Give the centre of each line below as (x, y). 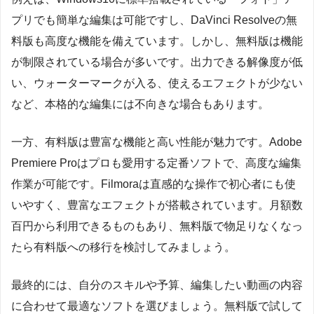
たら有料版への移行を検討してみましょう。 (123, 247)
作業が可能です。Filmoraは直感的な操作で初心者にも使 (153, 184)
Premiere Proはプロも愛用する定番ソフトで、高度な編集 (156, 163)
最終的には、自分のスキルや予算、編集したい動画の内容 (157, 285)
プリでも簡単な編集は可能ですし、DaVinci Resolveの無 (154, 20)
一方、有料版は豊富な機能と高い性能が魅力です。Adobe (157, 142)
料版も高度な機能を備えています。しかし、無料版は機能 (157, 41)
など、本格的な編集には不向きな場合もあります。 (140, 104)
